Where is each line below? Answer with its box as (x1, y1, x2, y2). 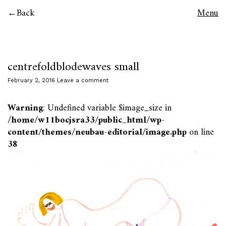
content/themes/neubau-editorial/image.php (8, 125, 187, 140)
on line (187, 125, 214, 140)
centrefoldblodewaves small (8, 56, 139, 78)
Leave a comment (57, 77, 108, 84)
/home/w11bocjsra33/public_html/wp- (8, 112, 165, 128)
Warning (8, 100, 43, 116)
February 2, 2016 (8, 77, 55, 84)
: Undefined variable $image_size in (43, 100, 172, 116)
